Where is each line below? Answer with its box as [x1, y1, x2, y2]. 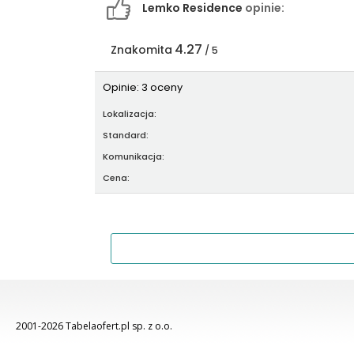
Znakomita [111, 42, 172, 58]
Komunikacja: [103, 150, 167, 164]
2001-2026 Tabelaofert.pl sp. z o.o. [16, 319, 175, 333]
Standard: [103, 129, 151, 142]
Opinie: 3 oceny [103, 80, 183, 96]
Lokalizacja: [103, 107, 159, 121]
